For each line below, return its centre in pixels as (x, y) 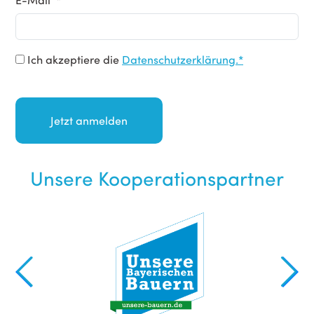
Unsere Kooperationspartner (157, 178)
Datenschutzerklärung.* (183, 59)
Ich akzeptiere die (73, 59)
